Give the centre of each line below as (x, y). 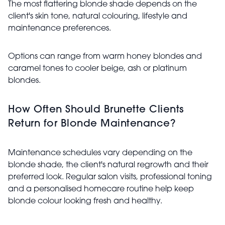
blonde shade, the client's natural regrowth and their (108, 165)
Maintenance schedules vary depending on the (100, 153)
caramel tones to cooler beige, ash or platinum (97, 69)
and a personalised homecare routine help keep (101, 190)
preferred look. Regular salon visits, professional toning (110, 178)
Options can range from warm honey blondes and (105, 57)
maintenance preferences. (60, 29)
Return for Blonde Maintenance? (92, 124)
